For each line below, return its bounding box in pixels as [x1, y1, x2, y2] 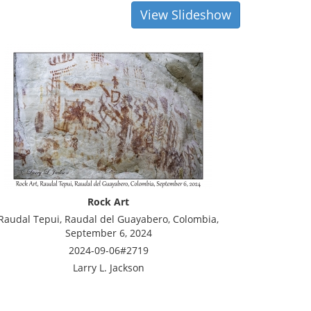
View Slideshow [140, 6, 231, 23]
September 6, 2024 [65, 226, 152, 239]
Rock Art [87, 195, 129, 208]
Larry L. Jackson [72, 261, 144, 274]
